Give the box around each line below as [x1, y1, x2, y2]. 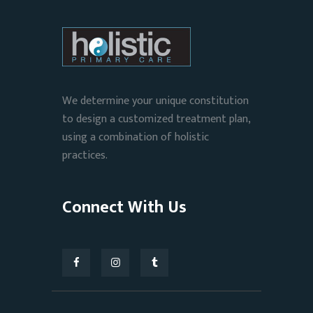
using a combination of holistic [62, 128, 209, 147]
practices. [62, 146, 108, 166]
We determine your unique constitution [62, 92, 249, 111]
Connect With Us [62, 194, 187, 222]
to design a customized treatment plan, [62, 110, 250, 129]
